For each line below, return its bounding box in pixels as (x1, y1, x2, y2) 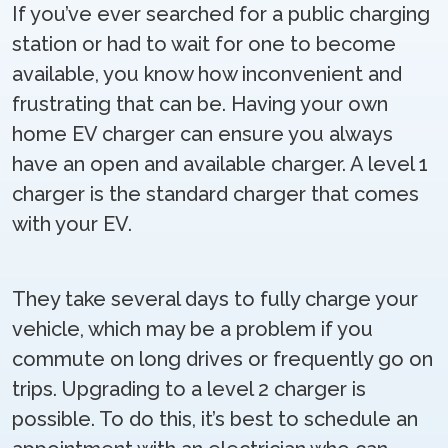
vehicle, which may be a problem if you (12, 317, 373, 341)
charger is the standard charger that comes (12, 182, 419, 206)
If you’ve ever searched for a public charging (12, 2, 430, 26)
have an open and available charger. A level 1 (12, 152, 428, 176)
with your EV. (12, 212, 132, 236)
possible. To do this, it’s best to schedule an (12, 407, 418, 431)
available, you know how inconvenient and (12, 62, 402, 86)
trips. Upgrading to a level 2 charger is (12, 377, 366, 401)
